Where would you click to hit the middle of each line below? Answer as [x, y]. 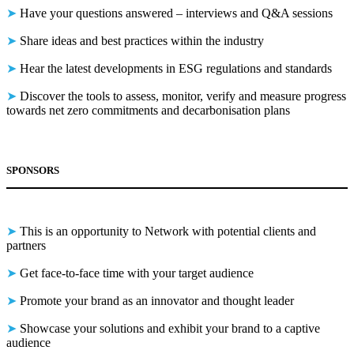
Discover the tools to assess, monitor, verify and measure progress [181, 96]
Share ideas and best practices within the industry [140, 40]
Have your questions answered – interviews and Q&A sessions [175, 13]
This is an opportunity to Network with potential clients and [166, 231]
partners [26, 245]
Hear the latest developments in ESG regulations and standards [174, 68]
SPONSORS [33, 170]
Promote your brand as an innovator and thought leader [155, 300]
